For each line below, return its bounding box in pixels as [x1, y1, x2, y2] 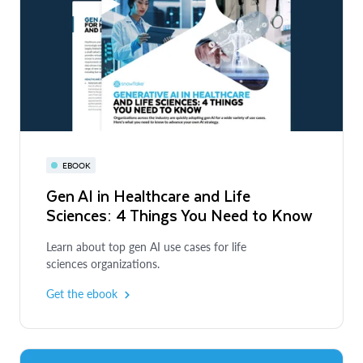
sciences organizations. [46, 257, 160, 271]
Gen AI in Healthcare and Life [46, 183, 250, 209]
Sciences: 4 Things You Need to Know [46, 203, 313, 228]
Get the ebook [46, 287, 117, 301]
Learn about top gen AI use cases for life [46, 240, 246, 254]
